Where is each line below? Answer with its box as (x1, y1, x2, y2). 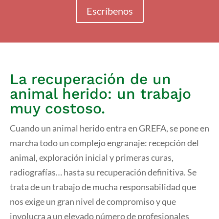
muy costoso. (10, 100, 105, 117)
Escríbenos (86, 5, 133, 17)
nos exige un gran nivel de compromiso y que (10, 196, 176, 207)
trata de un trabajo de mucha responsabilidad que (10, 181, 196, 192)
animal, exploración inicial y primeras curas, (10, 152, 174, 163)
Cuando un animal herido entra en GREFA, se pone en (10, 123, 209, 133)
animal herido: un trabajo (10, 85, 191, 102)
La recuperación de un (10, 70, 171, 88)
